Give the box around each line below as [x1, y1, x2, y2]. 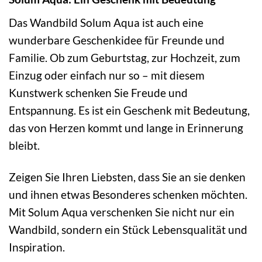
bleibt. [9, 138, 40, 152]
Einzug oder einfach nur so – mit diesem [9, 68, 205, 82]
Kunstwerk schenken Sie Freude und [9, 85, 188, 99]
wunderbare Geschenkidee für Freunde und [9, 33, 225, 47]
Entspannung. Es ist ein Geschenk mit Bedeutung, [9, 103, 250, 117]
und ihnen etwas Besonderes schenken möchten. [9, 188, 247, 202]
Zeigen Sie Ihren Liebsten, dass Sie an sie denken [9, 170, 246, 184]
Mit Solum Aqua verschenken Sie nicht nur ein [9, 205, 235, 219]
